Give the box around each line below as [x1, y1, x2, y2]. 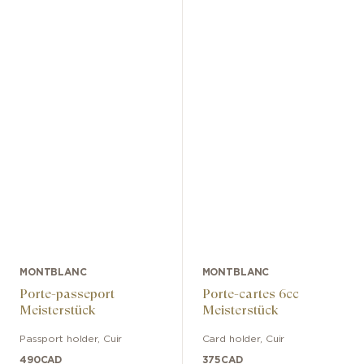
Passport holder [19, 334, 98, 344]
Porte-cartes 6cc [201, 286, 299, 302]
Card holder [201, 334, 261, 344]
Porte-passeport [19, 286, 115, 302]
